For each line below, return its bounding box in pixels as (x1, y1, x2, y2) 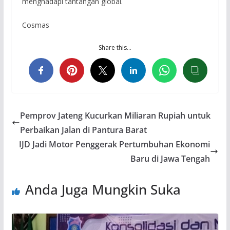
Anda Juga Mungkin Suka (25, 180, 181, 199)
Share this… (98, 43, 131, 52)
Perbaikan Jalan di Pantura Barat (20, 124, 147, 136)
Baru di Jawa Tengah (130, 153, 210, 165)
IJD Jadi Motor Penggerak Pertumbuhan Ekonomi (19, 139, 210, 150)
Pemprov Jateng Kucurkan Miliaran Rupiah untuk (20, 110, 210, 122)
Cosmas (22, 20, 49, 30)
